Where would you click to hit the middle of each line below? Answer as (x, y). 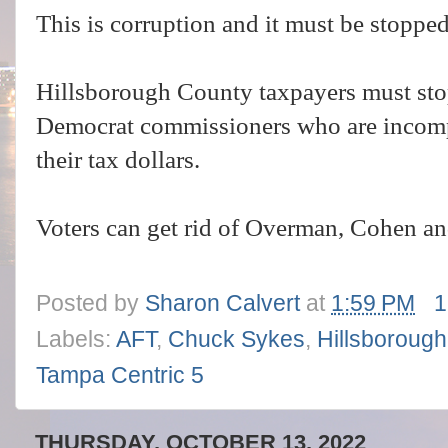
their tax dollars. (118, 160)
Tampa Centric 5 (120, 375)
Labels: (76, 339)
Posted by (90, 303)
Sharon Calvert (222, 303)
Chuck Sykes (236, 339)
